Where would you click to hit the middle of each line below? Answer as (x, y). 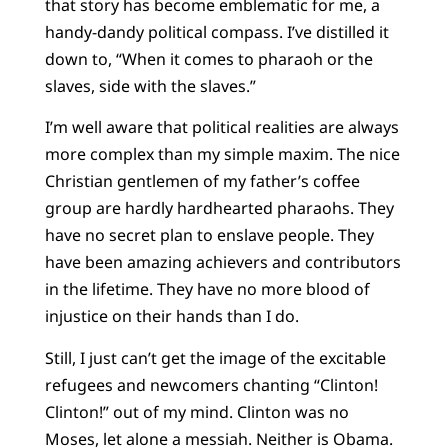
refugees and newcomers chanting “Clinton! (211, 384)
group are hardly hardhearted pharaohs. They (219, 208)
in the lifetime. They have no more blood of (207, 289)
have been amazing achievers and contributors (222, 262)
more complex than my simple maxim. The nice (222, 154)
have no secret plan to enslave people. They (209, 235)
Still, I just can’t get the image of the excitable (215, 357)
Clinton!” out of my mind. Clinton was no (196, 411)
